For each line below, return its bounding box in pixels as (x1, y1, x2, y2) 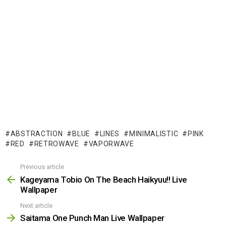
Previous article (20, 163, 64, 171)
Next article (20, 201, 52, 209)
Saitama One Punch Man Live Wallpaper (20, 213, 164, 223)
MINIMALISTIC (129, 130, 179, 138)
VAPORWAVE (88, 140, 134, 148)
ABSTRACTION (10, 130, 63, 138)
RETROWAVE (34, 140, 79, 148)
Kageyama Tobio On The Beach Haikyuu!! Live (20, 174, 187, 185)
